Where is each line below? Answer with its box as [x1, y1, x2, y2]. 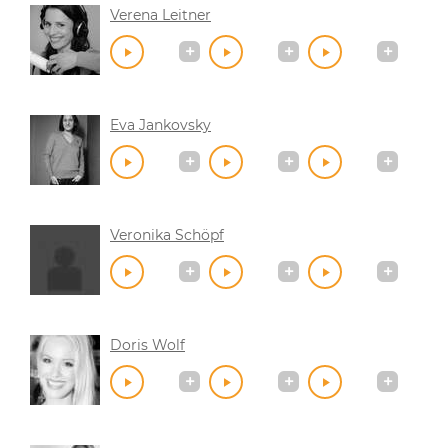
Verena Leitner [110, 5, 211, 24]
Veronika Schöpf [110, 225, 224, 244]
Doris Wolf [110, 335, 185, 354]
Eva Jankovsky [110, 115, 211, 134]
